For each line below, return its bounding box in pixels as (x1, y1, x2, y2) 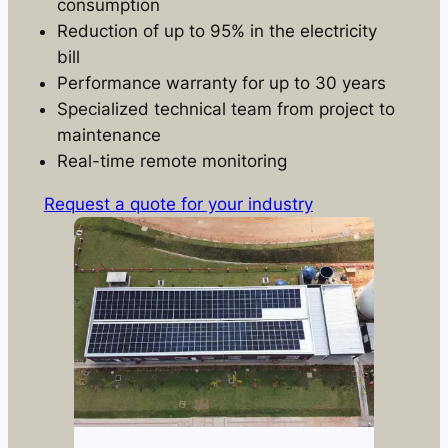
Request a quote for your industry (43, 193, 313, 214)
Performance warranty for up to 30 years (57, 72, 387, 93)
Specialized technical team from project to (57, 98, 396, 119)
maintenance (57, 124, 162, 145)
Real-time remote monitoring (57, 150, 288, 171)
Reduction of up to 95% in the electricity (57, 20, 378, 41)
